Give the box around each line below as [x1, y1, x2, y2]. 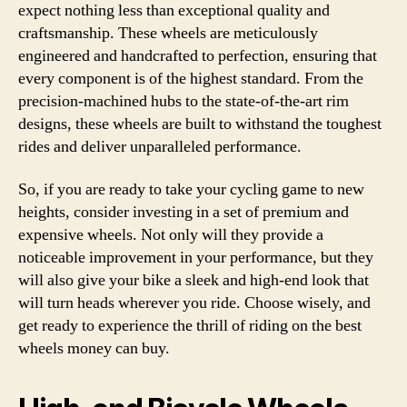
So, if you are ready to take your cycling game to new [18, 179, 364, 200]
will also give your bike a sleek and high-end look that [18, 270, 369, 291]
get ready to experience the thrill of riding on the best [18, 315, 362, 336]
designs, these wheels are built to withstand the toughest [18, 113, 382, 134]
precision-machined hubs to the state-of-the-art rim [18, 90, 349, 112]
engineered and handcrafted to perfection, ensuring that [18, 45, 377, 66]
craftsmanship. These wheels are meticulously [18, 22, 318, 44]
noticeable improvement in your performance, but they [18, 247, 373, 268]
